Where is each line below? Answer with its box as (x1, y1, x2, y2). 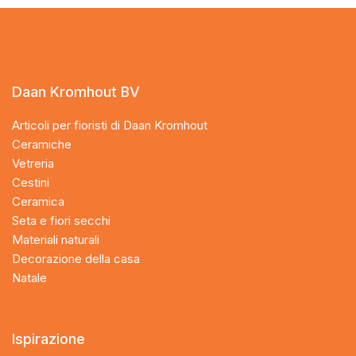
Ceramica (12, 193, 64, 209)
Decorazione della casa (12, 250, 140, 266)
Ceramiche (12, 136, 72, 152)
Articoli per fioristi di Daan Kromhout (12, 117, 207, 133)
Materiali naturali (12, 231, 99, 247)
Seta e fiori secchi (12, 212, 110, 228)
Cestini (12, 174, 49, 190)
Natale (12, 269, 47, 285)
